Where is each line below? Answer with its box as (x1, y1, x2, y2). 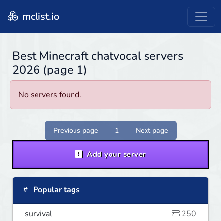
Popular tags (31, 184, 80, 196)
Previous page (53, 126, 98, 136)
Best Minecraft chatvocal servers (12, 48, 183, 64)
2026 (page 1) (12, 62, 87, 78)
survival (25, 208, 52, 220)
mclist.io (20, 9, 59, 23)
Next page (135, 126, 168, 136)
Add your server (84, 149, 146, 160)
